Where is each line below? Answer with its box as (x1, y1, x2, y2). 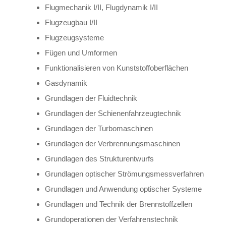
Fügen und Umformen (45, 48, 117, 57)
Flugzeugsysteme (45, 33, 104, 42)
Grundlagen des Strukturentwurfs (45, 154, 154, 163)
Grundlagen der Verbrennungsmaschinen (45, 139, 180, 148)
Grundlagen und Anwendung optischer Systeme (45, 184, 202, 193)
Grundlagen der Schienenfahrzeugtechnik (45, 108, 181, 118)
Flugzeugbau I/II (45, 18, 97, 27)
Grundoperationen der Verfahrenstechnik (45, 214, 178, 223)
